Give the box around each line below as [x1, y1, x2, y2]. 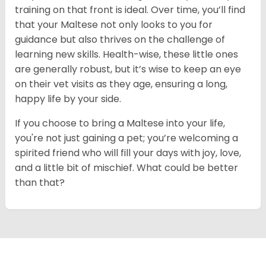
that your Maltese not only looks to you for [15, 18, 213, 32]
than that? [15, 176, 65, 190]
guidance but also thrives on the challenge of [15, 33, 225, 47]
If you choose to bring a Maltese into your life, [15, 116, 225, 131]
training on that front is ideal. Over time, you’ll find [15, 3, 245, 17]
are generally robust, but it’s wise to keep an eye [15, 62, 241, 77]
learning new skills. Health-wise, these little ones [15, 47, 238, 62]
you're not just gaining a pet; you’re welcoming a [15, 131, 238, 145]
